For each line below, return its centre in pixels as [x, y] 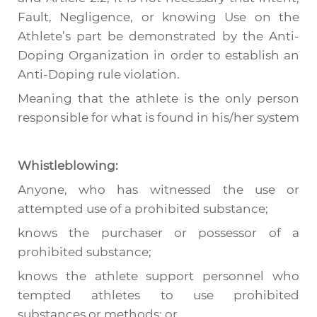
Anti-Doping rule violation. [99, 74]
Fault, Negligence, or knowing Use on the [158, 17]
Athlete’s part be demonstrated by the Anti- [158, 36]
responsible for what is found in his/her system [158, 117]
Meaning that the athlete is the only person [158, 98]
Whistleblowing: [68, 166]
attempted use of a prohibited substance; [143, 209]
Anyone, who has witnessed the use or [158, 190]
